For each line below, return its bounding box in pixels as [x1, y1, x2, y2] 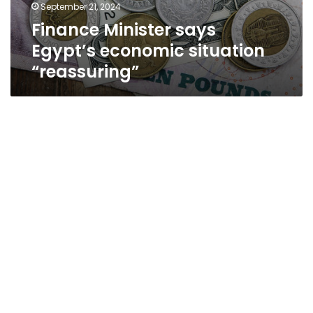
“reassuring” [31, 60, 139, 83]
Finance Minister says [31, 18, 216, 41]
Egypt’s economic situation [31, 39, 265, 62]
